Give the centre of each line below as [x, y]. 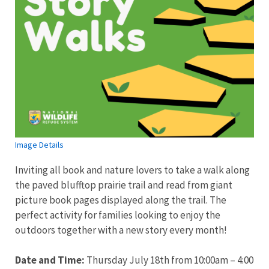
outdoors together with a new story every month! [121, 230]
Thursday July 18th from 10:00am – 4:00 [169, 260]
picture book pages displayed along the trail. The [121, 200]
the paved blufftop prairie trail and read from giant [124, 185]
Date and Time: [50, 260]
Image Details [39, 145]
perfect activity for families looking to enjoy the [118, 215]
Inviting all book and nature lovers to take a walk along [132, 170]
